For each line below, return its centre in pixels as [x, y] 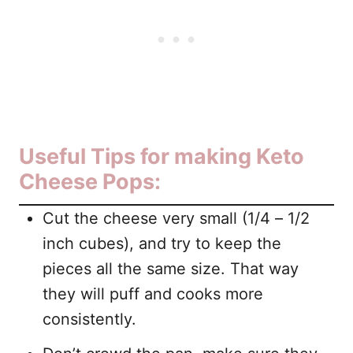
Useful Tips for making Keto [162, 156]
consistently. [89, 319]
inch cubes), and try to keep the [162, 243]
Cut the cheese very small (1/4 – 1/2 [176, 218]
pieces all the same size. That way [171, 268]
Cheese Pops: [90, 181]
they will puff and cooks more [153, 294]
